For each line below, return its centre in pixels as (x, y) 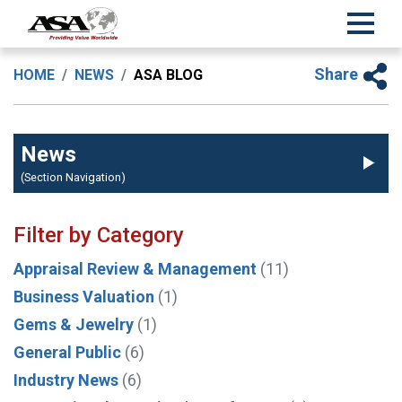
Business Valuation (84, 296)
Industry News (66, 380)
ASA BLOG (168, 75)
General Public (67, 352)
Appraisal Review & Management (135, 268)
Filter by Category (99, 235)
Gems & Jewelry (74, 324)
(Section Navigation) (73, 177)
